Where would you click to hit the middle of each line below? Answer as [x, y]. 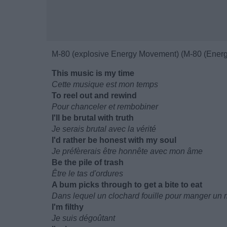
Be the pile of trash [88, 162]
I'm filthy [68, 207]
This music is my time [93, 73]
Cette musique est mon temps [105, 84]
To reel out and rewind [94, 96]
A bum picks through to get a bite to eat [127, 185]
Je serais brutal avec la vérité [104, 129]
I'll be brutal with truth [93, 118]
